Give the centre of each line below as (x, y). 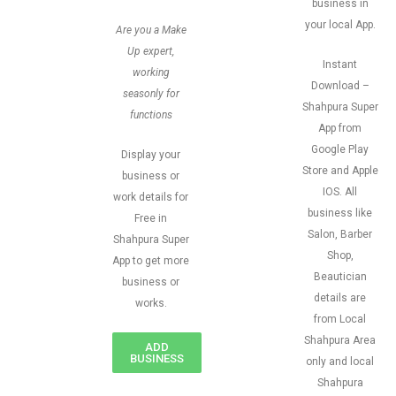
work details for (151, 197)
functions (151, 115)
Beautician (340, 277)
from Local (340, 319)
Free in (151, 218)
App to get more (151, 261)
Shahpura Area (340, 340)
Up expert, (151, 51)
